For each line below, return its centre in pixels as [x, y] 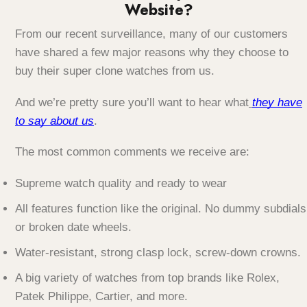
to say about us [54, 121]
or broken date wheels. [73, 227]
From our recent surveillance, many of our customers [151, 34]
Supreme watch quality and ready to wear [123, 183]
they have [277, 102]
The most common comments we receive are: [132, 152]
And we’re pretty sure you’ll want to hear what [132, 102]
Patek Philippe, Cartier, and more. [101, 296]
